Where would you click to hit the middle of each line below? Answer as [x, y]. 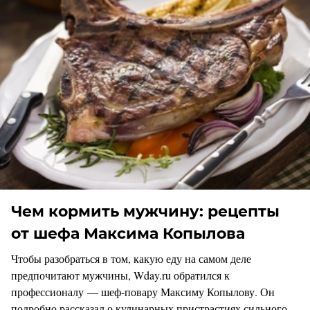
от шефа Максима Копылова [128, 234]
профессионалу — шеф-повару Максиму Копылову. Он [143, 292]
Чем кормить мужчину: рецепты [145, 212]
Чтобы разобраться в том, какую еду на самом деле [131, 259]
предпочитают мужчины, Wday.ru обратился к [120, 275]
